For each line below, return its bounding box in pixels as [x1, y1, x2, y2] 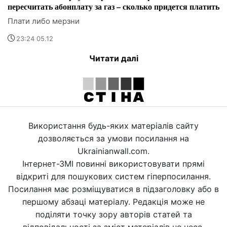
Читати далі [89, 53, 138, 64]
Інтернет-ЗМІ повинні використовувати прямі [22, 159, 205, 169]
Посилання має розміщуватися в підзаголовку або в [8, 184, 219, 195]
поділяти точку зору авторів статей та [35, 209, 192, 220]
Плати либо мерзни [8, 16, 80, 26]
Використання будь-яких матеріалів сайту [28, 121, 199, 131]
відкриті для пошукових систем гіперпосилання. [16, 171, 211, 182]
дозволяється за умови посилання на [38, 133, 189, 144]
